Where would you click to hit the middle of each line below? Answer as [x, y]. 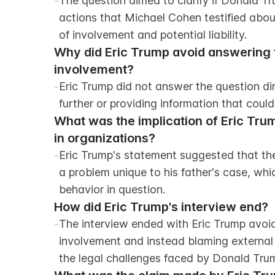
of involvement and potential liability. [153, 35]
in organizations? [105, 138]
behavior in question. [112, 189]
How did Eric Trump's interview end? [161, 207]
